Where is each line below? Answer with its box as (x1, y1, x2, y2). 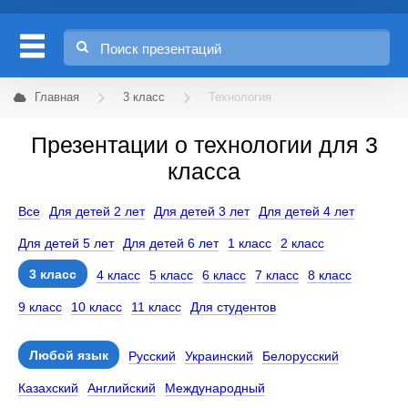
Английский (87, 381, 156, 395)
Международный (165, 381, 265, 395)
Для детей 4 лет (259, 204, 354, 219)
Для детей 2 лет (49, 204, 145, 219)
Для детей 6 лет (123, 236, 219, 250)
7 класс (255, 268, 299, 282)
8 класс (308, 268, 352, 282)
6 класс (202, 268, 246, 282)
